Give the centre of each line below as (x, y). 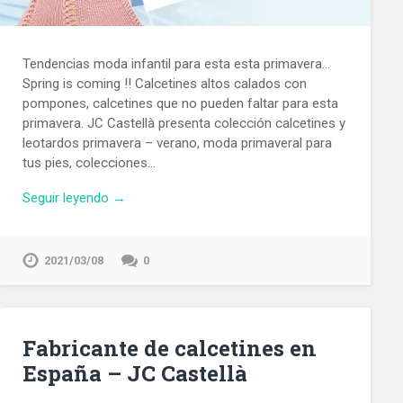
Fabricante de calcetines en (169, 348)
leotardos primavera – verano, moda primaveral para (177, 143)
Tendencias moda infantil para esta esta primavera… (176, 63)
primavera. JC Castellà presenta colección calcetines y (184, 123)
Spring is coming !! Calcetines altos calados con (164, 83)
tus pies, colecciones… (89, 162)
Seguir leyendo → (74, 197)
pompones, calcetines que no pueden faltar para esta (180, 103)
